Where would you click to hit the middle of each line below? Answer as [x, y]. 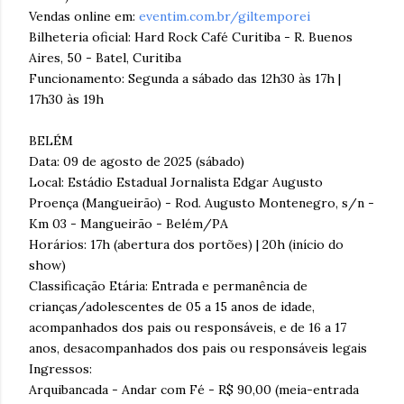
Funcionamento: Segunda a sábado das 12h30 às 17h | [185, 78]
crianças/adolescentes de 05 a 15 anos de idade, [172, 306]
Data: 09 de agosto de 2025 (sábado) [137, 161]
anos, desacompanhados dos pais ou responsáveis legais [198, 348]
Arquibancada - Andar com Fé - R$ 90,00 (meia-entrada [194, 389]
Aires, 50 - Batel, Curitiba [105, 57]
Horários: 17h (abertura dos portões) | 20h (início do [186, 244]
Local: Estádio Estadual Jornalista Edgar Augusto [176, 182]
